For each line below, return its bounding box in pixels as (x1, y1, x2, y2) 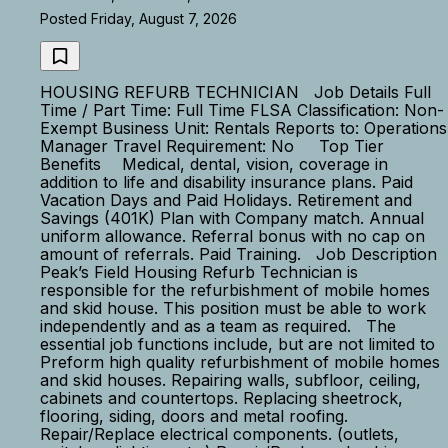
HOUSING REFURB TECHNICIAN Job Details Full (40, 82, 431, 102)
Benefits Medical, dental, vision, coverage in (40, 154, 388, 174)
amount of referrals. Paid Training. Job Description (40, 244, 442, 264)
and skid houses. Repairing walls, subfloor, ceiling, (40, 370, 421, 390)
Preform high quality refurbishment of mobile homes (40, 352, 440, 372)
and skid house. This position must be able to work (40, 298, 426, 318)
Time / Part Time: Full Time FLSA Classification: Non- (40, 100, 444, 120)
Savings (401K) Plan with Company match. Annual (40, 208, 424, 228)
